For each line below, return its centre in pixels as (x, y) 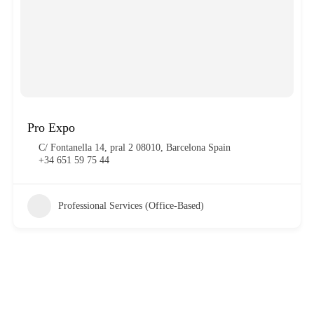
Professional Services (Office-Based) (131, 205)
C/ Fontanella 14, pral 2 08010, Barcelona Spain (134, 147)
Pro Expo (51, 127)
